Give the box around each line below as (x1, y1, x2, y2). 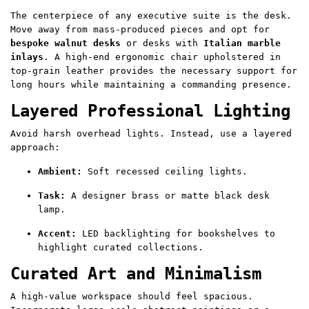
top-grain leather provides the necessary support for (10, 66, 297, 77)
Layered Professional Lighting (10, 101, 290, 121)
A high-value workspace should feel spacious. (10, 291, 253, 302)
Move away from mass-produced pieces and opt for (10, 24, 270, 35)
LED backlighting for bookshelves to (77, 228, 275, 239)
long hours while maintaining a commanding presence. (10, 79, 292, 90)
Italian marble (203, 38, 281, 49)
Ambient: (38, 166, 82, 177)
